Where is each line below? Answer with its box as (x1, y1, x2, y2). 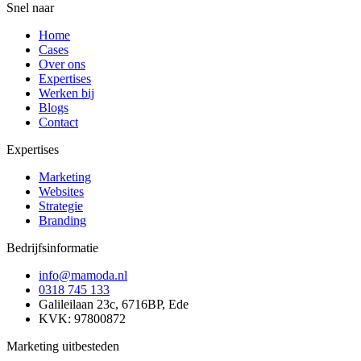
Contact (39, 115, 78, 130)
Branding (39, 214, 86, 228)
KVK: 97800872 (39, 312, 126, 326)
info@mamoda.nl (39, 268, 127, 283)
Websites (39, 185, 84, 199)
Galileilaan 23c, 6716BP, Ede (39, 297, 189, 312)
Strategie (39, 199, 83, 214)
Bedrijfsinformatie (6, 241, 98, 255)
